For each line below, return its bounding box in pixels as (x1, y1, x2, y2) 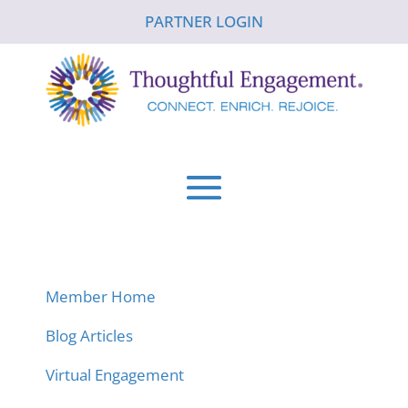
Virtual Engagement (45, 363, 184, 385)
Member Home (45, 285, 156, 307)
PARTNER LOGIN (144, 11, 263, 32)
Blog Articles (45, 324, 133, 346)
